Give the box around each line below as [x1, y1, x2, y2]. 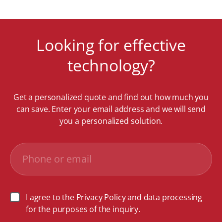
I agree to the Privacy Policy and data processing [26, 192, 203, 203]
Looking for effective [36, 34, 186, 55]
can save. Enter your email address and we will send [16, 104, 206, 114]
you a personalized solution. [59, 115, 163, 126]
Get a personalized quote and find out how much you [13, 92, 209, 103]
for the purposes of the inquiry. [26, 204, 140, 215]
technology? [67, 55, 155, 76]
